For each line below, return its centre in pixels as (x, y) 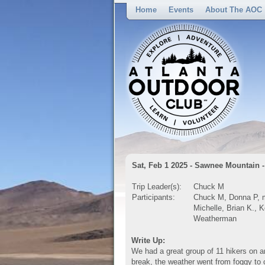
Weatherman (215, 219)
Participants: (153, 197)
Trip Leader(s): (157, 187)
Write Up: (148, 240)
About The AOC (234, 10)
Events (181, 10)
